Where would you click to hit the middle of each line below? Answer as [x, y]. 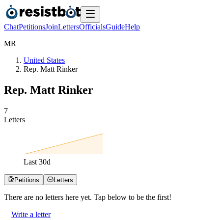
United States [44, 60]
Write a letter [31, 214]
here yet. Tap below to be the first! [117, 197]
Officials [92, 27]
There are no [25, 197]
